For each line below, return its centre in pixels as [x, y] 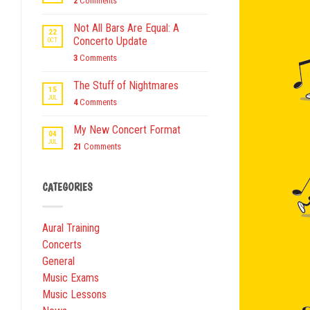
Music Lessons [74, 295]
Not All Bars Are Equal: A [126, 28]
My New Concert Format [127, 130]
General [58, 262]
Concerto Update [110, 42]
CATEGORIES [67, 188]
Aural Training [71, 228]
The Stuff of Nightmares [126, 86]
